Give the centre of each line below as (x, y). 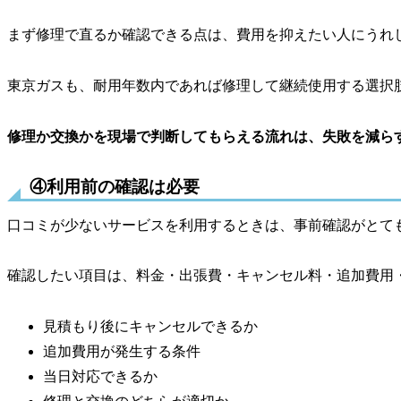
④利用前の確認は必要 (115, 186)
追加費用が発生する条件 (122, 352)
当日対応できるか (100, 377)
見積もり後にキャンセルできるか (150, 327)
